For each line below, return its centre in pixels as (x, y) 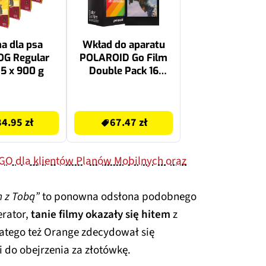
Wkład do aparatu (123, 45)
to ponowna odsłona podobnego (118, 197)
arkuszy (123, 84)
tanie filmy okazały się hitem (99, 214)
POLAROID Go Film (123, 58)
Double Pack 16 (123, 71)
